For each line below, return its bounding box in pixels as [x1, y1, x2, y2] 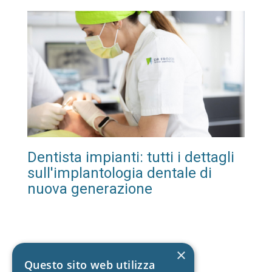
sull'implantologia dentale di [27, 164, 212, 182]
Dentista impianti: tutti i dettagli [27, 148, 234, 166]
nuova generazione [27, 180, 152, 197]
